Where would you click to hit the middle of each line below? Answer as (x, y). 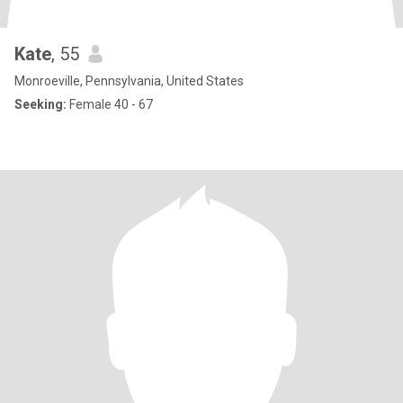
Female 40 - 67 (110, 104)
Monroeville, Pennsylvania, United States (129, 81)
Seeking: (40, 104)
